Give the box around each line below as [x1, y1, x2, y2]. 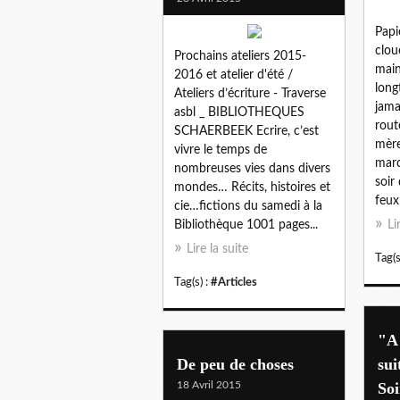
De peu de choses [177, 354, 294, 373]
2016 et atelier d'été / [174, 68, 293, 81]
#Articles [211, 276, 257, 287]
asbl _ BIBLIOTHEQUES [174, 105, 304, 119]
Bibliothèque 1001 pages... [174, 218, 318, 231]
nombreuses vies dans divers [174, 162, 330, 175]
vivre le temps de [174, 143, 267, 156]
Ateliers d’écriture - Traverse [174, 87, 326, 100]
